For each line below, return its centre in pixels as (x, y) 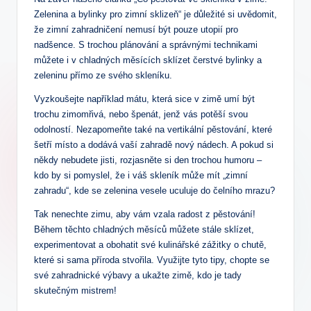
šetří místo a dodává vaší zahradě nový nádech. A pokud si (154, 145)
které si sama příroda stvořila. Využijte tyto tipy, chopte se (152, 260)
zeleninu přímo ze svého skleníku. (103, 76)
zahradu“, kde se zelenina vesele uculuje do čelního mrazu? (154, 191)
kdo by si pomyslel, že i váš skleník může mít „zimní (141, 176)
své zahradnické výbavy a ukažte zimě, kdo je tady (138, 276)
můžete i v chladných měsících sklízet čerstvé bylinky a (148, 60)
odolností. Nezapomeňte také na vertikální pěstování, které (153, 130)
